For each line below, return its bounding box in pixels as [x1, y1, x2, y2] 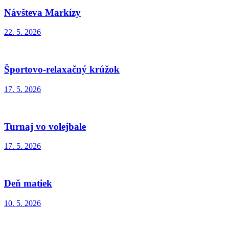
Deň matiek [4, 178, 52, 189]
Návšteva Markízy [4, 7, 81, 18]
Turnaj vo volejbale [4, 121, 86, 132]
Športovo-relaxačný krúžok [4, 64, 120, 75]
